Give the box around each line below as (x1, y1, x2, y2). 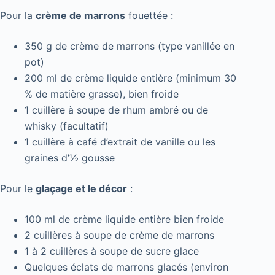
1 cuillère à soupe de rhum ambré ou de (25, 104, 208, 117)
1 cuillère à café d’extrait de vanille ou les (25, 136, 215, 149)
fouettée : (125, 9, 173, 22)
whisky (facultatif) (25, 120, 109, 133)
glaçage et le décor (36, 182, 127, 195)
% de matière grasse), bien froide (25, 88, 179, 101)
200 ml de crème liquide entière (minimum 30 (25, 72, 236, 85)
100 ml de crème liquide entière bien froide (25, 213, 224, 226)
